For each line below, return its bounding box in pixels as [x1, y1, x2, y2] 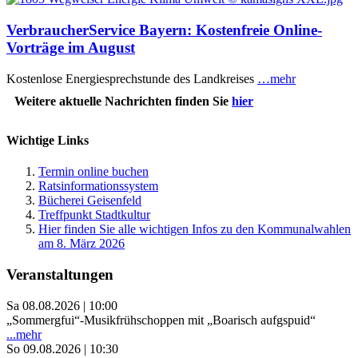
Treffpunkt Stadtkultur [38, 208, 150, 222]
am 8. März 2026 [38, 237, 125, 251]
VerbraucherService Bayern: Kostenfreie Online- [6, 22, 322, 39]
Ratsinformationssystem [38, 179, 158, 193]
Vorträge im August [6, 39, 135, 57]
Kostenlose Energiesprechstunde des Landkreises [6, 71, 257, 86]
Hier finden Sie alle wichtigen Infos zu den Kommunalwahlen [38, 222, 351, 237]
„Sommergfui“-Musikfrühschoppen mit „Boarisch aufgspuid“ [6, 312, 316, 327]
